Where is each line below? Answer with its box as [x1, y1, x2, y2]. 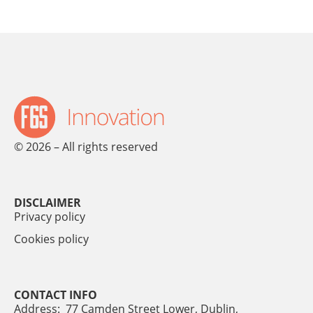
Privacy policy [14, 209, 85, 225]
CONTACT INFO [14, 287, 97, 303]
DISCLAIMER [14, 195, 81, 211]
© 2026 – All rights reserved [14, 139, 158, 155]
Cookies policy [14, 231, 89, 247]
